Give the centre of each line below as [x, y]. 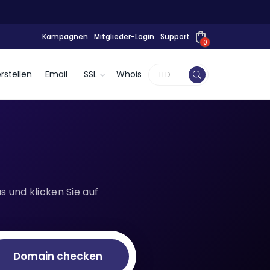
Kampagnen [65, 36]
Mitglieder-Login [124, 36]
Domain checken [58, 256]
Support [175, 36]
